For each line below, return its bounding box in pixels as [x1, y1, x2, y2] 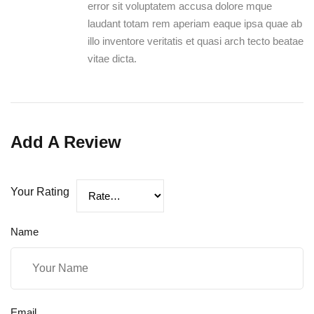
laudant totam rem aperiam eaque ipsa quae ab [88, 17, 302, 29]
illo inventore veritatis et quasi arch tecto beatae [88, 34, 303, 47]
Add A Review [11, 132, 121, 151]
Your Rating [11, 186, 69, 198]
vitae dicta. [88, 52, 137, 64]
